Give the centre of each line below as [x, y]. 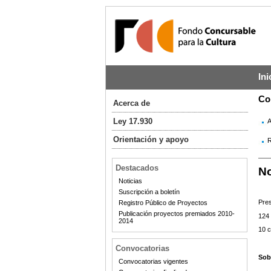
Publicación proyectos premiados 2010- [176, 214]
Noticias [130, 181]
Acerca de [131, 103]
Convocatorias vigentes [153, 261]
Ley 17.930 [132, 121]
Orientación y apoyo [151, 139]
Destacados [137, 168]
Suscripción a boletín [149, 192]
